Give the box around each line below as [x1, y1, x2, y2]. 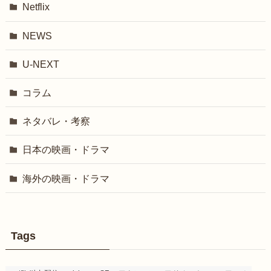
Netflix [22, 1, 50, 13]
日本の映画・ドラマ [22, 144, 110, 155]
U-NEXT [22, 58, 60, 70]
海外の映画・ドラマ [22, 172, 110, 184]
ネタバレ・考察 [22, 116, 91, 127]
